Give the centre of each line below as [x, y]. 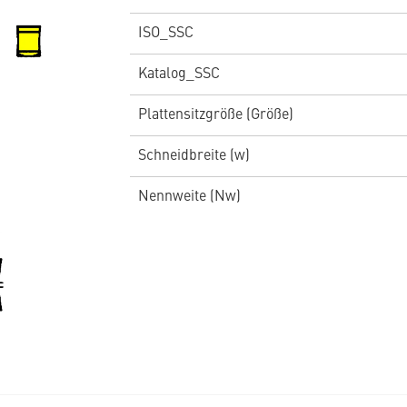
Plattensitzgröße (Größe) [215, 115]
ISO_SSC [165, 33]
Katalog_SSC [179, 74]
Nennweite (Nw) [189, 197]
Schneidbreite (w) [194, 156]
